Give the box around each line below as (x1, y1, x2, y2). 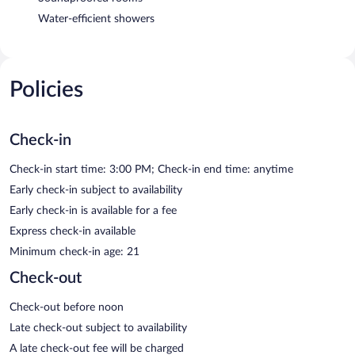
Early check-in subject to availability (10, 184, 182, 196)
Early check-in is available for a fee (10, 204, 177, 216)
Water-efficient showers (38, 13, 155, 25)
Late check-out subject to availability (10, 322, 187, 334)
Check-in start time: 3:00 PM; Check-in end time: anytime (10, 163, 293, 175)
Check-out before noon (10, 301, 124, 313)
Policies (10, 78, 83, 101)
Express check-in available (10, 225, 136, 237)
